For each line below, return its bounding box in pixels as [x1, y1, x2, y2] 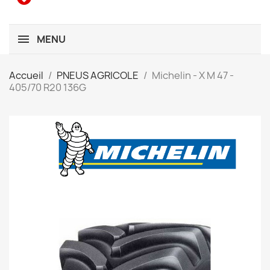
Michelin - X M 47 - [152, 69, 234, 82]
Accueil [9, 69, 43, 82]
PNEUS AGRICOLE [57, 69, 139, 82]
